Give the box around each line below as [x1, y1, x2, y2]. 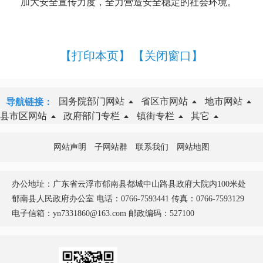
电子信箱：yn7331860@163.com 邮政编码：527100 [12, 209, 194, 218]
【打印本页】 [60, 49, 130, 63]
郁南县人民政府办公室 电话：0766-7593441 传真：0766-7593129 [12, 194, 244, 204]
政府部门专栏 [63, 111, 120, 122]
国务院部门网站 [59, 96, 124, 107]
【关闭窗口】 [133, 49, 203, 63]
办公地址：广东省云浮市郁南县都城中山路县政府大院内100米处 [12, 180, 246, 189]
